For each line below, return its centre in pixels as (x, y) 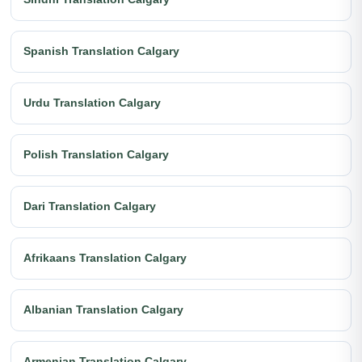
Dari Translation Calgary (90, 206)
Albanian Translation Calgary (103, 309)
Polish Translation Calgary (96, 154)
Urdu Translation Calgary (92, 103)
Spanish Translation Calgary (101, 51)
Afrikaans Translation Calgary (105, 258)
